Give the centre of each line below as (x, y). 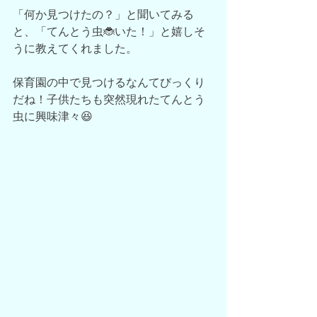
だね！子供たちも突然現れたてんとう (109, 99)
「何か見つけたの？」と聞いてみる (103, 15)
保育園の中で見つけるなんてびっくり (109, 82)
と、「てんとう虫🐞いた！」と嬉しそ (109, 31)
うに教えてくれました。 (75, 48)
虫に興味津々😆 (53, 116)
